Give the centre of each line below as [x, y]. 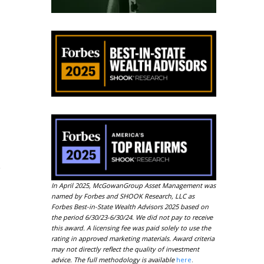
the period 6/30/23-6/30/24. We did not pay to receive [132, 217]
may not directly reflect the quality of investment [125, 249]
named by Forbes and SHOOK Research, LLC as [123, 196]
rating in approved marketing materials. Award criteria [133, 238]
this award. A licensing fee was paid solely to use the [131, 228]
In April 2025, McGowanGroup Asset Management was [133, 185]
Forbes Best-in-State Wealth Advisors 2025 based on [130, 207]
